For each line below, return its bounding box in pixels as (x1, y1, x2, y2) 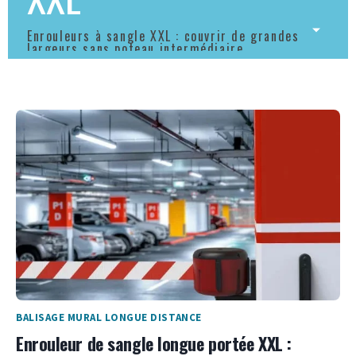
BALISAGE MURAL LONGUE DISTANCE (16, 311, 202, 325)
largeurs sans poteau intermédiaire (27, 39, 244, 59)
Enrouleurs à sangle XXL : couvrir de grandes (27, 26, 300, 46)
